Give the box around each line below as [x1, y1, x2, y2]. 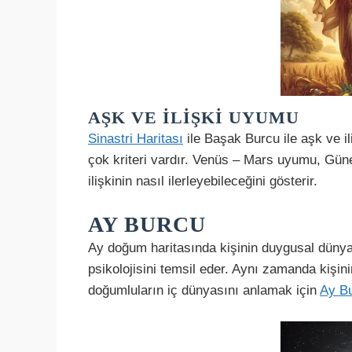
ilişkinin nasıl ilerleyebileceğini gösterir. [88, 173, 317, 189]
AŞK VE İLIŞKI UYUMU [88, 107, 299, 127]
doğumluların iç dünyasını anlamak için [88, 283, 320, 299]
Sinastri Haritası [88, 130, 183, 146]
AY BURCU [88, 212, 206, 237]
